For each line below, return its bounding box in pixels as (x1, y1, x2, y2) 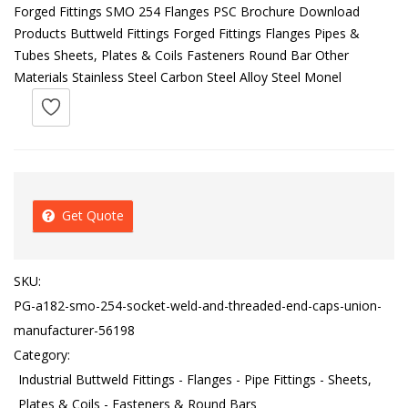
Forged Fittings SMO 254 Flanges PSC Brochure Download (14, 2, 360, 20)
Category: (14, 345, 70, 363)
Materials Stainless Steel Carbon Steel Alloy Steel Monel (14, 67, 342, 86)
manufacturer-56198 (14, 321, 135, 339)
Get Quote (62, 206, 124, 224)
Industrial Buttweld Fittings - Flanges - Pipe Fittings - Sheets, (18, 370, 372, 388)
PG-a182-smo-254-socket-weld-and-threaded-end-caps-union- (14, 296, 382, 314)
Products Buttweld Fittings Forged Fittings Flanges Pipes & (14, 24, 360, 42)
